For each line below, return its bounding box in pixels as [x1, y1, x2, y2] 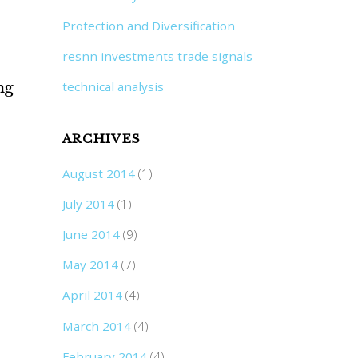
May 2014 [62, 257, 118, 273]
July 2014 [62, 196, 114, 212]
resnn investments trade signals [62, 47, 253, 64]
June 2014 [62, 226, 120, 243]
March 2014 [62, 317, 131, 334]
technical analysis [62, 78, 164, 95]
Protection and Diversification [62, 17, 235, 34]
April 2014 [62, 287, 122, 304]
